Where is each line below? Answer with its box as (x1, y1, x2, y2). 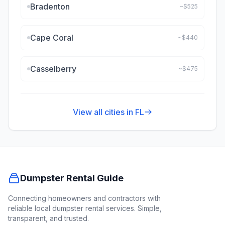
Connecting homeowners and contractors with (8, 194, 161, 202)
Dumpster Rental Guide (20, 173, 124, 183)
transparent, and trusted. (8, 214, 89, 222)
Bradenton (30, 2, 70, 12)
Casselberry (30, 64, 76, 74)
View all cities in (73, 107, 135, 117)
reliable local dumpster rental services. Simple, (8, 204, 162, 212)
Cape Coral (30, 33, 73, 43)
